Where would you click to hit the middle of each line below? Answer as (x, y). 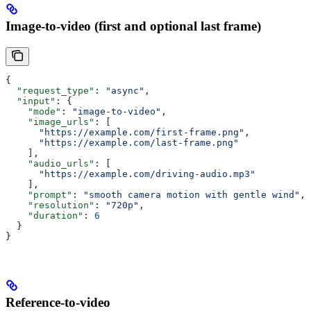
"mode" (33, 111)
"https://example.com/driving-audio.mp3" (131, 174)
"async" (125, 90)
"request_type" (50, 90)
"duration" (44, 215)
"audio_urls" (50, 163)
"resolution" (50, 205)
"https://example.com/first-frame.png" (125, 132)
